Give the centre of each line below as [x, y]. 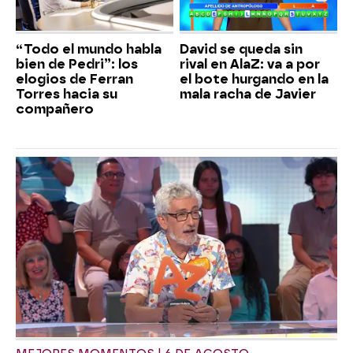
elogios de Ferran [74, 79]
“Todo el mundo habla [89, 49]
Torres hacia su [67, 94]
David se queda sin [241, 49]
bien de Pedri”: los [77, 64]
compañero [55, 109]
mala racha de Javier [248, 94]
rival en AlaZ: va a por [250, 64]
